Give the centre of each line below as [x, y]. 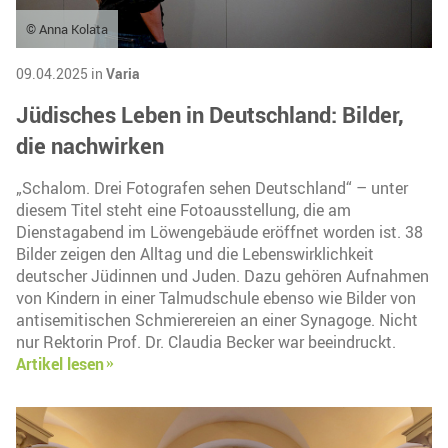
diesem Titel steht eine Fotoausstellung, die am [183, 210]
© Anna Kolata [67, 29]
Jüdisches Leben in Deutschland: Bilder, [210, 115]
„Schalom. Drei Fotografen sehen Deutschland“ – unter [212, 188]
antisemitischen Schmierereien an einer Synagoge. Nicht [217, 320]
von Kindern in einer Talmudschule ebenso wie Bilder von [216, 298]
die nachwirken [90, 146]
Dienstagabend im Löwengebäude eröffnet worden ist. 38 [219, 232]
